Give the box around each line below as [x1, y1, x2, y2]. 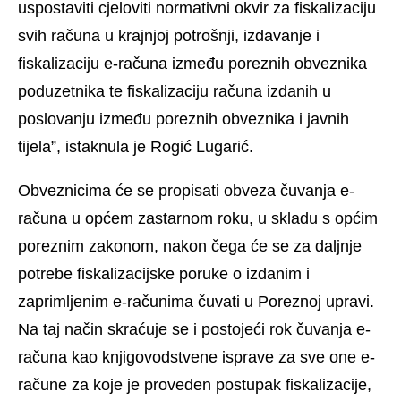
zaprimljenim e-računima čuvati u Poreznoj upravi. [18, 293, 374, 311]
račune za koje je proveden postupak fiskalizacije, [18, 376, 371, 395]
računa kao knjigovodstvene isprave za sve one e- [18, 348, 375, 367]
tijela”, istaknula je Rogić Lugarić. [18, 138, 253, 157]
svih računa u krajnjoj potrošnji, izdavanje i [18, 27, 320, 46]
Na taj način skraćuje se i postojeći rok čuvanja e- [18, 320, 371, 339]
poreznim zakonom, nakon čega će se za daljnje [18, 237, 362, 256]
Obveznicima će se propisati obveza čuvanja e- [18, 182, 354, 200]
